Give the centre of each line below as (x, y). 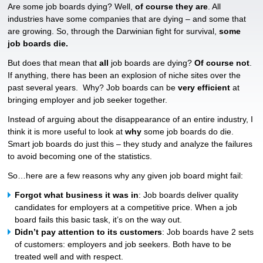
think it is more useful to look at (67, 131)
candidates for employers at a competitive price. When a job (126, 207)
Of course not (221, 63)
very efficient (204, 87)
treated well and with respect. (69, 256)
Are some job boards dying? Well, (72, 6)
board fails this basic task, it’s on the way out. (99, 219)
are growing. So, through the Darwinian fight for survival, (114, 31)
